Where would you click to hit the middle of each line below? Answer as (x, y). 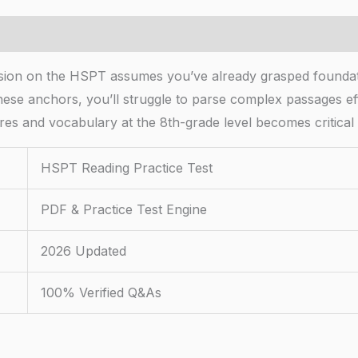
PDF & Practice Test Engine (124, 210)
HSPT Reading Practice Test (127, 168)
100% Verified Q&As (101, 293)
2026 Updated (84, 251)
